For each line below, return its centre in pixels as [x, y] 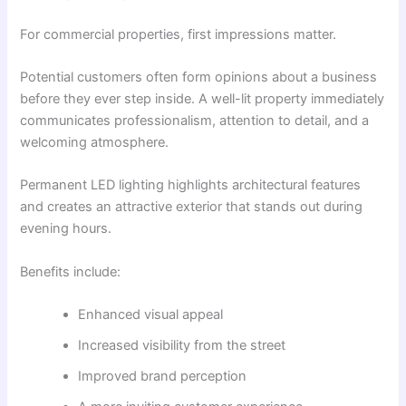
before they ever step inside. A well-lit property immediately [203, 98]
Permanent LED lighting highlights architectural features [191, 185]
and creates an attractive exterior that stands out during [192, 207]
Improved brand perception [163, 376]
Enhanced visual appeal [151, 314]
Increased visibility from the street [182, 345]
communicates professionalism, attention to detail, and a [195, 120]
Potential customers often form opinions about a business [199, 77]
